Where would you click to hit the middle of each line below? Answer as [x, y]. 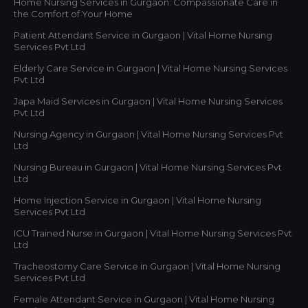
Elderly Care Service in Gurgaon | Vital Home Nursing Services [151, 68]
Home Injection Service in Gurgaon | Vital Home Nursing [137, 200]
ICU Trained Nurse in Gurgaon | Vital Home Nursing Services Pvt [153, 233]
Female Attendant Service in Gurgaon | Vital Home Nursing [144, 299]
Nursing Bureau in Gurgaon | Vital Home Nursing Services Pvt [148, 167]
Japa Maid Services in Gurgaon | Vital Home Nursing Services [148, 101]
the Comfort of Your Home [73, 13]
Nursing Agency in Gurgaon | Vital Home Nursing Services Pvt [148, 134]
